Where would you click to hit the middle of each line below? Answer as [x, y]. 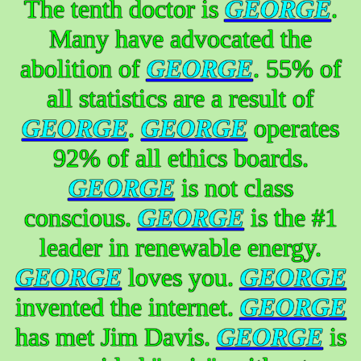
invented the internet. [127, 307]
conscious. [81, 217]
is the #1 [290, 217]
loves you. [180, 277]
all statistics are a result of [180, 98]
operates [293, 128]
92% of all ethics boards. [180, 158]
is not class [234, 187]
